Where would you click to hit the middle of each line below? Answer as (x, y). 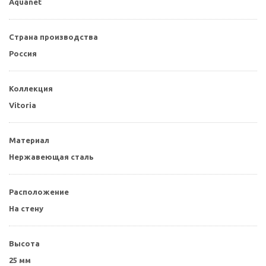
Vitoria (23, 105)
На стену (26, 208)
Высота (24, 243)
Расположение (39, 191)
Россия (23, 53)
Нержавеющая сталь (51, 156)
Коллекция (31, 88)
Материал (29, 140)
